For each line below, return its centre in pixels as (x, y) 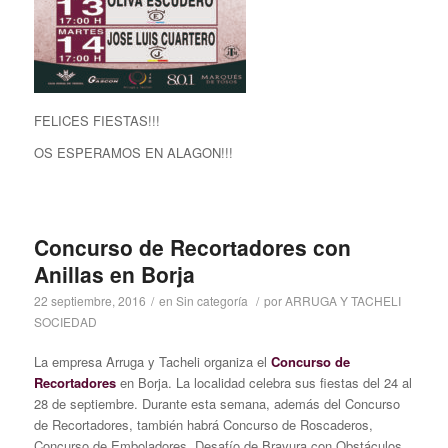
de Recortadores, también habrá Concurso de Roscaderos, (203, 424)
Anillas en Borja (114, 273)
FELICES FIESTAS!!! (96, 120)
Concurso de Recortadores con (192, 246)
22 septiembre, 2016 (89, 300)
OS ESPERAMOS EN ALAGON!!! (133, 152)
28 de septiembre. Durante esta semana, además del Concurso (216, 403)
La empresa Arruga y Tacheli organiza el (152, 361)
